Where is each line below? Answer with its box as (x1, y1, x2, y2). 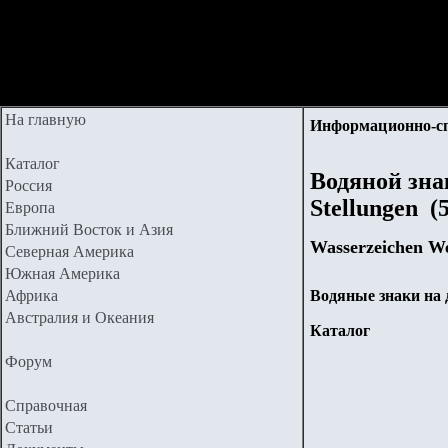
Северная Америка (5, 243, 134, 260)
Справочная (5, 397, 87, 414)
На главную (5, 111, 86, 128)
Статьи (5, 419, 53, 436)
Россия (5, 177, 52, 194)
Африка (5, 287, 58, 304)
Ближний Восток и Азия (5, 221, 173, 238)
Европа (5, 199, 55, 216)
